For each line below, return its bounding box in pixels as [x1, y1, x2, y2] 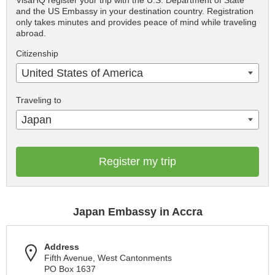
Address [44, 242, 79, 252]
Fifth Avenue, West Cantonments [44, 253, 172, 263]
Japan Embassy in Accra [72, 206, 203, 219]
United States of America [21, 67, 143, 80]
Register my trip [99, 155, 176, 168]
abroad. [16, 28, 46, 39]
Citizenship [16, 48, 58, 59]
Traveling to [16, 95, 61, 106]
